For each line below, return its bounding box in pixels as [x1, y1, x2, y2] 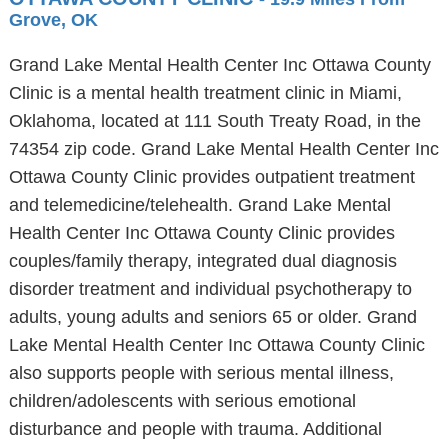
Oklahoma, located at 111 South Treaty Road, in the [8, 111, 421, 131]
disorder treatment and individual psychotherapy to [8, 279, 412, 299]
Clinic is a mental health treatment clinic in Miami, [8, 83, 402, 103]
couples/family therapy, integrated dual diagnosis [8, 251, 397, 271]
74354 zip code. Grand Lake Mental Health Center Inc [8, 139, 439, 159]
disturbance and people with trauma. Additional [8, 419, 382, 439]
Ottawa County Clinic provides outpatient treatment [8, 167, 415, 187]
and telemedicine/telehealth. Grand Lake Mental [8, 195, 391, 215]
